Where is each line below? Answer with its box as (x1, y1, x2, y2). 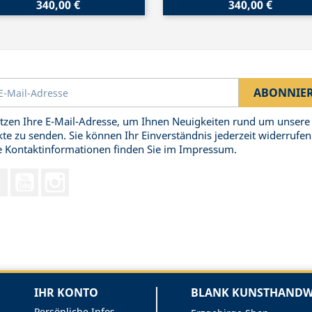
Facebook (8, 169, 51, 182)
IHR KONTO (33, 284, 98, 300)
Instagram (69, 169, 118, 182)
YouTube (38, 169, 79, 182)
